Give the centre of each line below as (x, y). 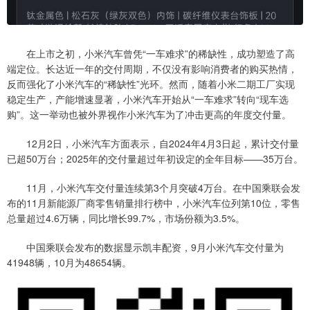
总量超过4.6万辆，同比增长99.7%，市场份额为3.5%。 (126, 218)
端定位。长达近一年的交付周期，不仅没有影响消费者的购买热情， (152, 69)
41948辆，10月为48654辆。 (69, 263)
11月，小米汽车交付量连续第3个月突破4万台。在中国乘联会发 (154, 188)
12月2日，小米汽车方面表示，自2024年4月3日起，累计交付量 (153, 144)
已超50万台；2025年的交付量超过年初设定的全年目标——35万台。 (155, 159)
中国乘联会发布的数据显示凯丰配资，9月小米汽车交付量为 (145, 247)
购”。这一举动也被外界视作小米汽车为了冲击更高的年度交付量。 (149, 115)
